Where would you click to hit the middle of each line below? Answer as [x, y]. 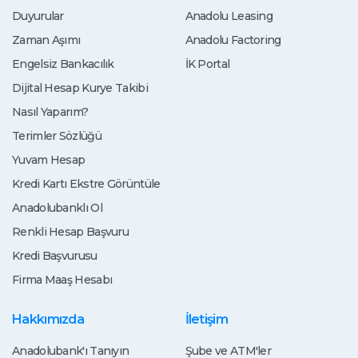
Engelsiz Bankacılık [63, 64]
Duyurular [38, 16]
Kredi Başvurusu [55, 256]
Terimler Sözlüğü [57, 136]
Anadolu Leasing [229, 16]
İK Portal [207, 64]
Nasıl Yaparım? [50, 112]
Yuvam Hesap [49, 160]
